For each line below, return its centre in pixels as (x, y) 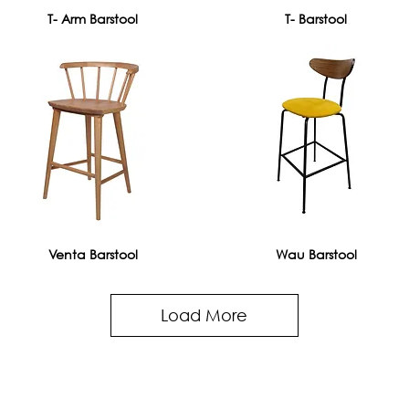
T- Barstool (316, 19)
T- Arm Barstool (93, 19)
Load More (204, 315)
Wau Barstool (316, 254)
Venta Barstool (93, 254)
